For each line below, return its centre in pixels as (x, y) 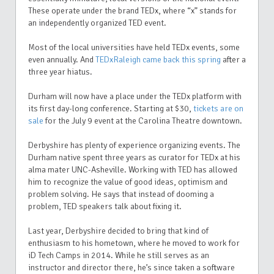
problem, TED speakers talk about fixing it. (106, 206)
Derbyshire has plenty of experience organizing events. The (134, 145)
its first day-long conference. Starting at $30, (111, 108)
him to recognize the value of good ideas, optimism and (128, 182)
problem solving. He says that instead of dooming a (121, 194)
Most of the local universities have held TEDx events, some (134, 47)
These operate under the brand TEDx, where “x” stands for (132, 10)
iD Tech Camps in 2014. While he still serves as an (119, 255)
